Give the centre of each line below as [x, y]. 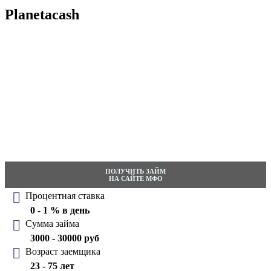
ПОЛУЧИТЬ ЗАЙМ [135, 171]
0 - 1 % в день [60, 211]
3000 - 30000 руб [65, 238]
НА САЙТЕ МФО [135, 179]
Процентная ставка [65, 196]
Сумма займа [52, 224]
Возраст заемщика [63, 252]
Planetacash [42, 14]
